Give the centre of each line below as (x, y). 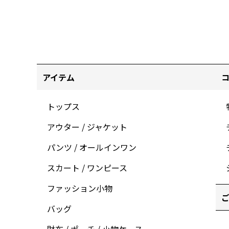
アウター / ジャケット (87, 127)
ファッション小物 (80, 188)
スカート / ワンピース (87, 167)
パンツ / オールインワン (92, 147)
